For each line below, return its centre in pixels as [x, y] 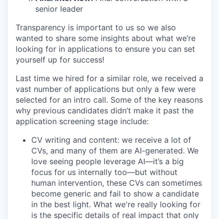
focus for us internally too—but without [104, 172]
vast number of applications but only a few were [106, 89]
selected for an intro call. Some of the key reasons [109, 99]
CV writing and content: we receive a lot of [111, 140]
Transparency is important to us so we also [96, 27]
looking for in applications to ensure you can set [105, 49]
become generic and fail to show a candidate [115, 193]
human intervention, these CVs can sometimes [117, 183]
